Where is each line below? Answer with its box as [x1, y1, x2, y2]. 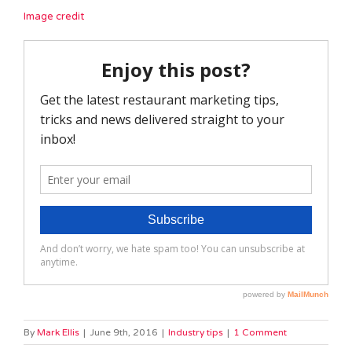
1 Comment [233, 326, 287, 338]
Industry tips [168, 326, 223, 338]
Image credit [24, 9, 84, 23]
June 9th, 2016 [90, 326, 158, 338]
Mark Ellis [37, 326, 79, 338]
